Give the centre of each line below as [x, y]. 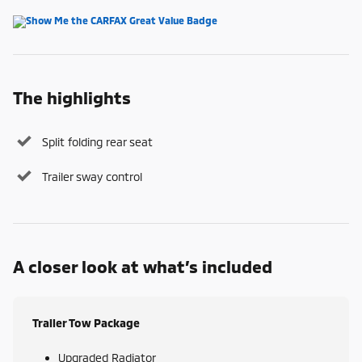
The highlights [72, 98]
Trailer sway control [92, 177]
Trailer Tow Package [86, 323]
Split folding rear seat [97, 142]
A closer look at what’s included [143, 267]
